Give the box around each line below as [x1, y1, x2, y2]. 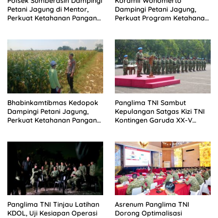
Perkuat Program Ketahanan [115, 14, 209, 23]
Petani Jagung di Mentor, [7, 5, 89, 14]
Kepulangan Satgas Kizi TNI [115, 107, 205, 116]
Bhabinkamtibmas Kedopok [7, 98, 98, 107]
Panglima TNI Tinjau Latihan [7, 200, 99, 209]
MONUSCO [115, 124, 149, 133]
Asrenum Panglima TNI [115, 200, 189, 209]
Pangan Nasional [115, 22, 170, 32]
